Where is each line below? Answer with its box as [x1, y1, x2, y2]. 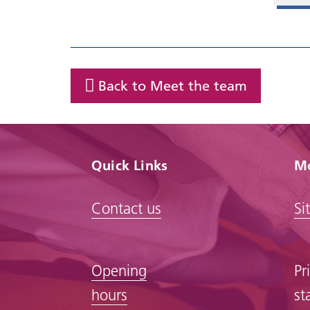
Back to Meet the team [98, 77, 247, 94]
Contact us [91, 199, 161, 218]
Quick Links [91, 156, 168, 174]
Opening [91, 261, 147, 280]
